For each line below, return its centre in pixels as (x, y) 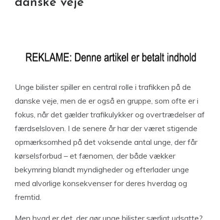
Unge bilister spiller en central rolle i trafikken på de (103, 87)
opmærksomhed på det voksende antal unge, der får (106, 142)
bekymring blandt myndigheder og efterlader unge (102, 169)
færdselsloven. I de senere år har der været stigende (106, 128)
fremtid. (28, 197)
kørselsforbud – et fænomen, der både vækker (95, 156)
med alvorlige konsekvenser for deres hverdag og (101, 183)
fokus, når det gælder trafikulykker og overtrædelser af (110, 114)
